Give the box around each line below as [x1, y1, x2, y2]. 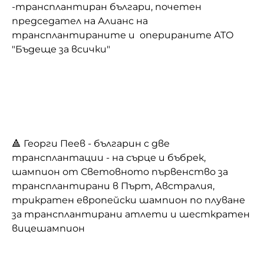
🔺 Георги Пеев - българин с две [12, 137, 170, 149]
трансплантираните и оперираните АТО [12, 29, 234, 41]
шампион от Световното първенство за [12, 166, 228, 177]
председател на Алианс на [12, 15, 148, 27]
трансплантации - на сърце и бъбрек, [12, 151, 206, 163]
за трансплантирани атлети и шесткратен [12, 208, 250, 220]
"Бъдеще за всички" [12, 43, 110, 55]
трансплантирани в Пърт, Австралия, [12, 180, 214, 192]
